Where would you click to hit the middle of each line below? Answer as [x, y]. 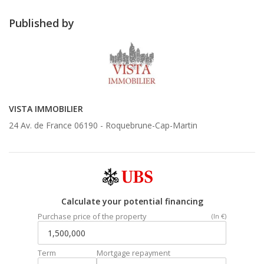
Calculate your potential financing [132, 202]
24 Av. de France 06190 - [57, 125]
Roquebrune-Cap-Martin [151, 125]
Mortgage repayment [133, 253]
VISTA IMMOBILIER [46, 109]
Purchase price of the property [92, 217]
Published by [42, 23]
